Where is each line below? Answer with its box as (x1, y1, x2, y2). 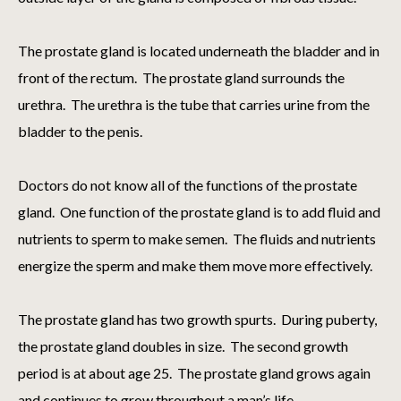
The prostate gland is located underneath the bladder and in (18, 42, 380, 60)
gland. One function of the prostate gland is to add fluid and (18, 203, 380, 221)
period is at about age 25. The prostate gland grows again (18, 364, 371, 382)
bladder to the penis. (18, 123, 142, 141)
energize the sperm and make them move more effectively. (18, 257, 375, 275)
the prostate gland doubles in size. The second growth (18, 337, 348, 355)
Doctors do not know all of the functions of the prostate (18, 176, 357, 194)
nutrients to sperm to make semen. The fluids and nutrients (18, 230, 376, 248)
